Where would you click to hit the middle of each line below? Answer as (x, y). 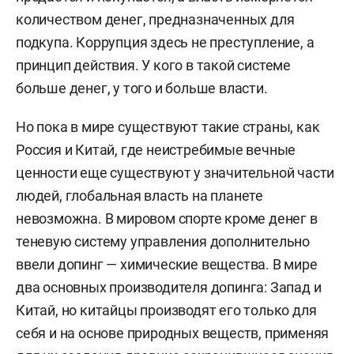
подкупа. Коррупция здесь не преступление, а (165, 42)
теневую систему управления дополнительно (163, 241)
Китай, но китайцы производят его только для (166, 310)
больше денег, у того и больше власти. (142, 88)
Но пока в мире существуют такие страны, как (168, 127)
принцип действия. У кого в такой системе (153, 65)
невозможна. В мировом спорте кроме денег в (167, 218)
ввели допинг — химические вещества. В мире (167, 264)
